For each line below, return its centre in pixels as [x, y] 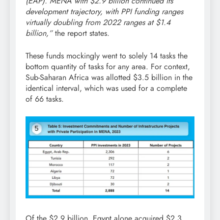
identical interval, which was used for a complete [106, 88]
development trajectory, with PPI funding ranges [104, 11]
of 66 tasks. [45, 99]
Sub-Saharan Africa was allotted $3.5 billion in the [109, 77]
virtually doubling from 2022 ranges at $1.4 [98, 22]
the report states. [82, 33]
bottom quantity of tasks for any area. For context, [108, 66]
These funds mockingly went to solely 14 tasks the [107, 55]
